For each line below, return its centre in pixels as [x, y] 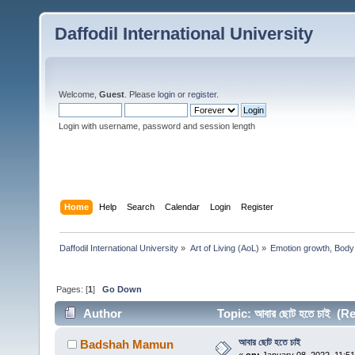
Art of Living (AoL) [224, 248]
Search [141, 206]
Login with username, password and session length [157, 126]
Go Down [122, 289]
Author [103, 314]
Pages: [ [73, 289]
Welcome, [79, 94]
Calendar [183, 206]
